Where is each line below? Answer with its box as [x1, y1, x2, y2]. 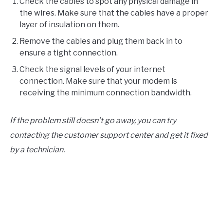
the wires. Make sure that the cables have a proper [19, 8, 208, 18]
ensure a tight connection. [19, 48, 118, 57]
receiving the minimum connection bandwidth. [19, 88, 192, 97]
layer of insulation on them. [19, 19, 119, 29]
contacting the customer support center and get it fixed [10, 130, 208, 140]
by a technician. [10, 145, 65, 154]
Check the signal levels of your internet [19, 64, 165, 74]
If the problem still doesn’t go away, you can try [10, 115, 176, 125]
